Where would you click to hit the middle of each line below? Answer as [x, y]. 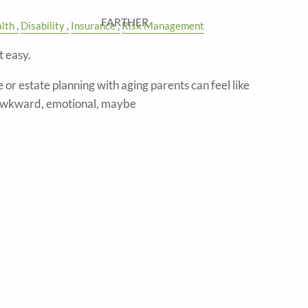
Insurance [93, 26]
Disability [43, 26]
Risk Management [163, 26]
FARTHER [125, 21]
